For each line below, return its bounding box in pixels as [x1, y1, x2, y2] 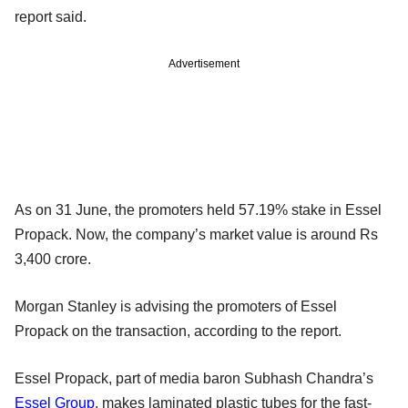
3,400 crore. [15, 250, 91, 267]
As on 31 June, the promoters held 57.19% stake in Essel [15, 201, 382, 218]
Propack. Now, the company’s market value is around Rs [15, 226, 378, 242]
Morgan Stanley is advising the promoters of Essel [15, 298, 337, 314]
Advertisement [168, 56, 240, 70]
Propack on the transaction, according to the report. [15, 322, 342, 339]
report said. [15, 8, 87, 25]
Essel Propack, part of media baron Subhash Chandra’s [15, 370, 373, 386]
